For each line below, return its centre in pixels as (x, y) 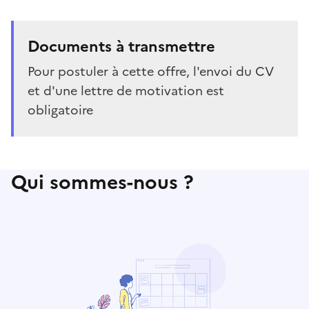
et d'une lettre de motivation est (126, 91)
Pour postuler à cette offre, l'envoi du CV (151, 72)
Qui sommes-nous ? (102, 182)
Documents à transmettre (121, 47)
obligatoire (60, 110)
